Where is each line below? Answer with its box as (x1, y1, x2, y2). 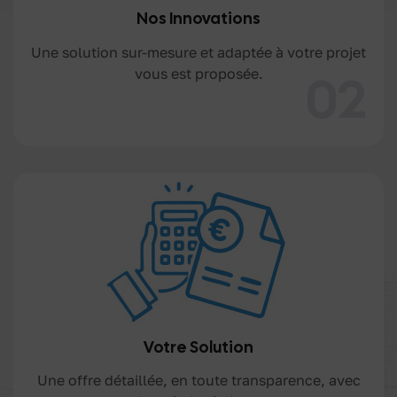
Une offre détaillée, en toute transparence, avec (36, 371, 361, 390)
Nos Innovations (136, 8, 261, 29)
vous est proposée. (134, 64, 263, 82)
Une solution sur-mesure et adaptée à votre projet (31, 43, 366, 61)
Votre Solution (144, 336, 253, 357)
